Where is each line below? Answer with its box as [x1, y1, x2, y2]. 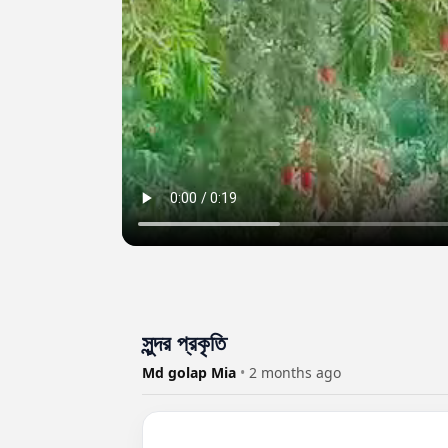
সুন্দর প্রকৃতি [142, 326, 226, 357]
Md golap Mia [142, 362, 240, 382]
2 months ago [249, 362, 341, 382]
